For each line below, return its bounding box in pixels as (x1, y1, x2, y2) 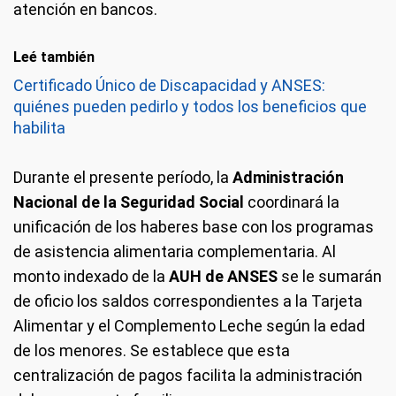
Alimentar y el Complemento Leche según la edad (13, 316, 365, 335)
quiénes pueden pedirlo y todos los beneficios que (13, 97, 367, 116)
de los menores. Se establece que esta (13, 341, 290, 360)
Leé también (13, 49, 95, 65)
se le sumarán (278, 267, 382, 286)
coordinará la (244, 193, 339, 211)
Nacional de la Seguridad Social (13, 193, 244, 211)
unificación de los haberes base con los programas (13, 217, 374, 236)
